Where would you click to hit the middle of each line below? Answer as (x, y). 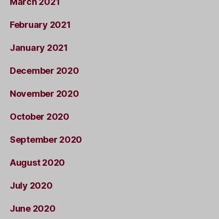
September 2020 (46, 139)
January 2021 (39, 47)
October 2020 (40, 116)
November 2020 (44, 93)
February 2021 (40, 24)
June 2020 (33, 208)
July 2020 (31, 185)
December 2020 (44, 70)
